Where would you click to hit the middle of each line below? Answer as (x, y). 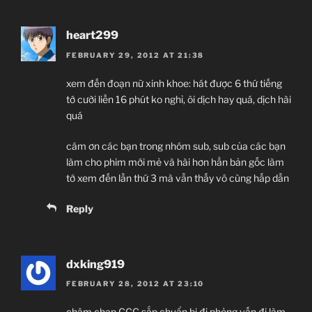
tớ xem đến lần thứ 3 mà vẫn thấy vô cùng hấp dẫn (178, 178)
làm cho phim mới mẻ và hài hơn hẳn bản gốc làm (175, 162)
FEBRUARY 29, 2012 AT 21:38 (135, 55)
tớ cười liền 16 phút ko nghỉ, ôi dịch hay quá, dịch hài (179, 99)
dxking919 (95, 264)
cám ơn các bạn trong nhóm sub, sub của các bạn (176, 146)
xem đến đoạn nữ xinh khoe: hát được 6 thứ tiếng (174, 83)
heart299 (92, 36)
